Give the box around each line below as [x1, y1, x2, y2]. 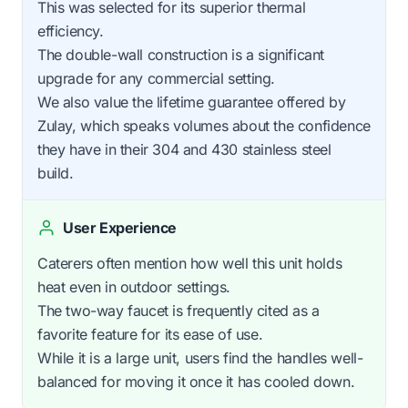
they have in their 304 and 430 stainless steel [37, 140, 331, 159]
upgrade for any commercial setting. [37, 69, 276, 88]
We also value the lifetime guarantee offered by [37, 93, 346, 112]
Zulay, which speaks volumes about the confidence [37, 117, 371, 136]
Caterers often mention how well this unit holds [37, 254, 342, 273]
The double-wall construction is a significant [37, 46, 325, 65]
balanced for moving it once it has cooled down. [37, 372, 355, 392]
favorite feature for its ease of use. [37, 325, 263, 344]
